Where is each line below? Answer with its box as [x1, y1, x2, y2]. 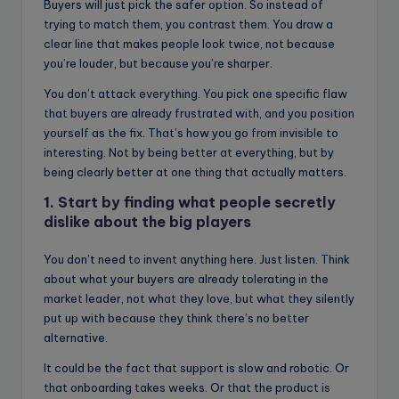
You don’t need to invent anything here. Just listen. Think [44, 252, 350, 267]
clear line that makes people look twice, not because [44, 37, 335, 52]
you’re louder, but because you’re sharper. [44, 56, 273, 71]
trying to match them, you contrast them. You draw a [44, 17, 333, 32]
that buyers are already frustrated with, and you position [44, 106, 354, 121]
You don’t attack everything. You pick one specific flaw [44, 86, 347, 102]
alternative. [44, 330, 108, 346]
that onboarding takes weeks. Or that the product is [44, 380, 330, 395]
